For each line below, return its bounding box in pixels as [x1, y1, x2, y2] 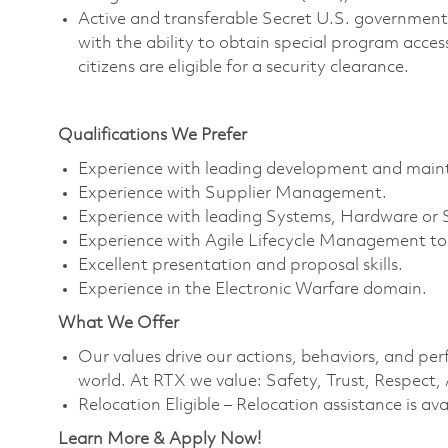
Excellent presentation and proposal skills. [78, 257, 403, 275]
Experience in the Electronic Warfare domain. [78, 281, 427, 299]
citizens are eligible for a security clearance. [78, 59, 413, 77]
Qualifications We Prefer [58, 127, 247, 145]
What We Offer [58, 315, 179, 333]
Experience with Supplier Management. [78, 185, 387, 203]
